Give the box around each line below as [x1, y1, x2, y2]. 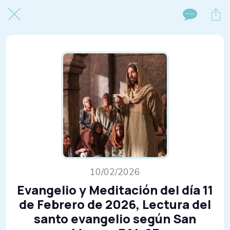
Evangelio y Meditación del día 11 [17, 181, 213, 198]
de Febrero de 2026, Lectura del [19, 196, 211, 213]
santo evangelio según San [34, 210, 196, 227]
